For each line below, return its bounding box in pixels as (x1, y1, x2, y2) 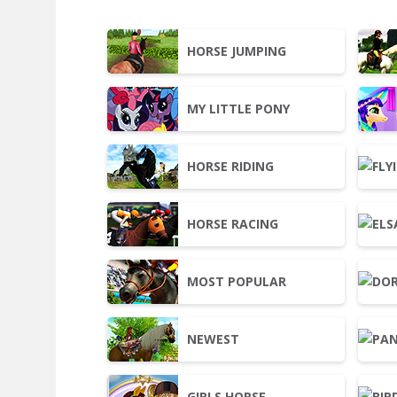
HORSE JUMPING (186, 43, 286, 59)
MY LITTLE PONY (186, 100, 290, 117)
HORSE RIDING (186, 158, 274, 175)
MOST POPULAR (186, 273, 286, 290)
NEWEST (186, 331, 239, 347)
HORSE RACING (186, 215, 278, 232)
